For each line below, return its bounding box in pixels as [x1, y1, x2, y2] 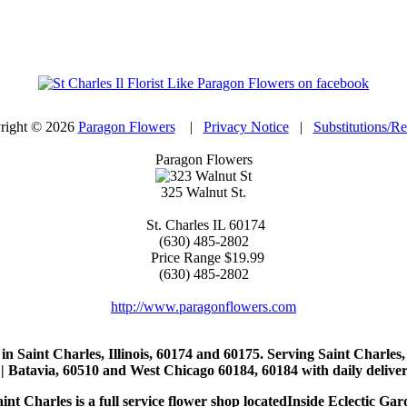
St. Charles [142, 217, 209, 233]
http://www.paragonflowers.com [111, 299, 296, 315]
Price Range [143, 250, 224, 266]
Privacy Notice [203, 119, 289, 135]
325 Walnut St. [161, 184, 246, 201]
